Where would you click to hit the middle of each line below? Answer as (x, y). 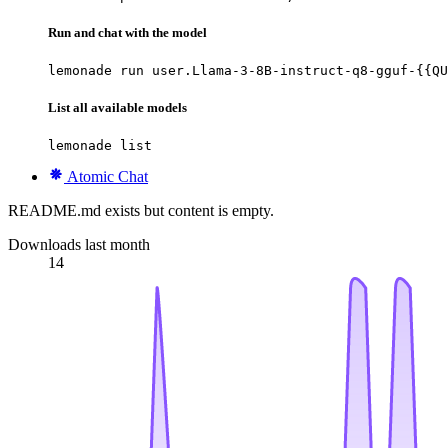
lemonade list (100, 146)
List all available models (117, 108)
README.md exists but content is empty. (141, 211)
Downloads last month (79, 245)
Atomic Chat (107, 177)
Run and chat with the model (127, 32)
